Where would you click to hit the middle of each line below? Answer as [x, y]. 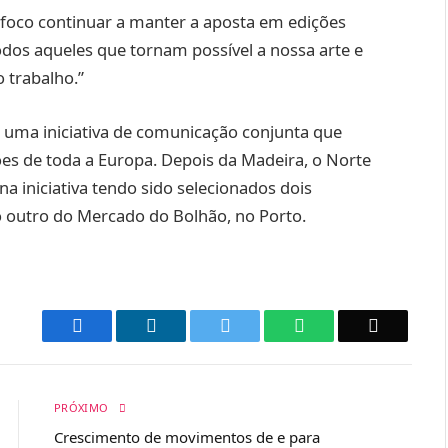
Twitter [255, 325]
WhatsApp [342, 325]
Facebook [116, 325]
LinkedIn [188, 325]
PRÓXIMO [83, 408]
